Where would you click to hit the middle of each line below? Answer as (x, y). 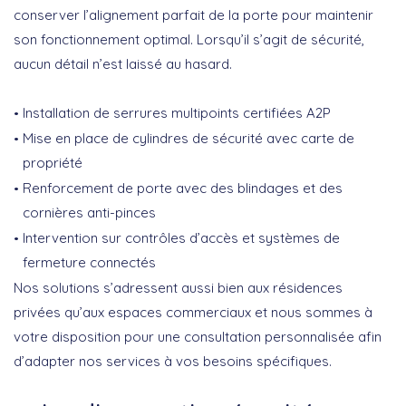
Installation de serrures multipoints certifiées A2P (177, 112)
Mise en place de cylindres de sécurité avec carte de (188, 138)
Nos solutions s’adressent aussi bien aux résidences (178, 287)
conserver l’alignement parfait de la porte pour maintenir (193, 14)
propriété (53, 162)
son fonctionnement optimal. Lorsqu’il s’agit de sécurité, (189, 39)
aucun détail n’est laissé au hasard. (123, 63)
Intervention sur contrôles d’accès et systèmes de (181, 237)
